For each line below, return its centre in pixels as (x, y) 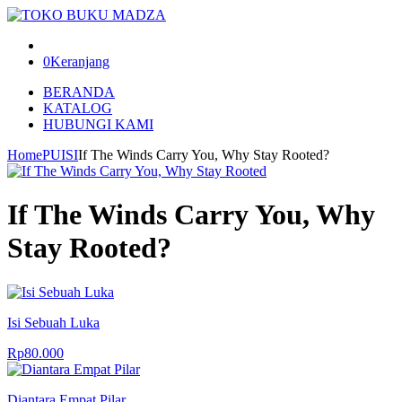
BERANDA (79, 92)
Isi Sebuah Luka (53, 322)
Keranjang (80, 61)
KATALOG (78, 108)
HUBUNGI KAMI (98, 124)
